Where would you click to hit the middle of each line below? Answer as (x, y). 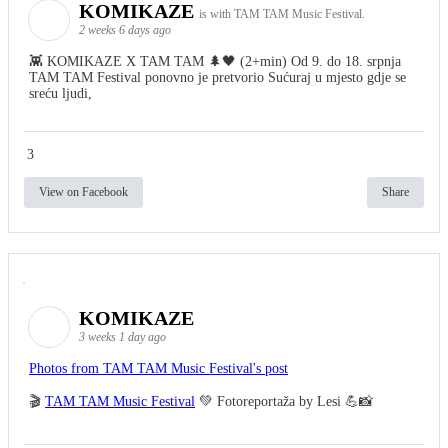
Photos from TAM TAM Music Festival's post (158, 368)
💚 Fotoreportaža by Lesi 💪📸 (284, 401)
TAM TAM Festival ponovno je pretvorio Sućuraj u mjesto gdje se (217, 77)
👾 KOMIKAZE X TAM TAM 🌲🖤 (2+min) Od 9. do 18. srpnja (215, 61)
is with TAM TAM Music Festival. (282, 13)
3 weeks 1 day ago (122, 336)
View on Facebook (83, 191)
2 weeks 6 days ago (125, 29)
